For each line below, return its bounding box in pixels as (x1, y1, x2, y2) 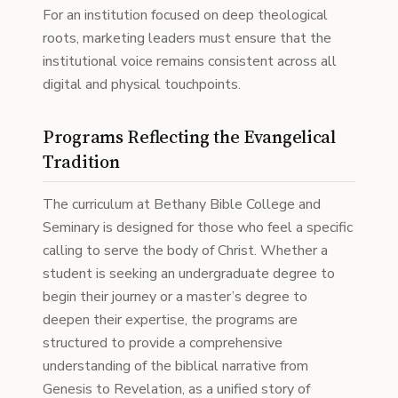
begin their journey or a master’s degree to (43, 287, 307, 306)
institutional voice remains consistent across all (43, 52, 337, 71)
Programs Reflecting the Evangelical (43, 124, 336, 149)
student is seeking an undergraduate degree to (43, 264, 335, 283)
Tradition (43, 149, 120, 174)
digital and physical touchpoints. (43, 75, 241, 94)
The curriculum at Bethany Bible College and (43, 195, 321, 214)
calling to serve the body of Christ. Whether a (43, 241, 328, 260)
